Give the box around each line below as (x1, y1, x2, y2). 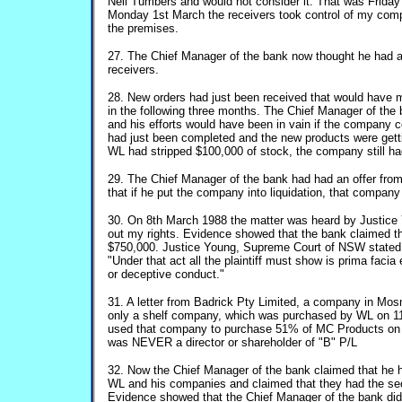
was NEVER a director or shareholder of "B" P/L (108, 336, 357, 349)
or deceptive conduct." (108, 267, 224, 281)
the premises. (108, 22, 179, 35)
